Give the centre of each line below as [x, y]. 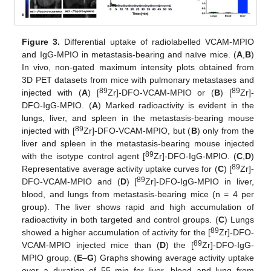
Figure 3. [41, 41]
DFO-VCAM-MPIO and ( [71, 181]
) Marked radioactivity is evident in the [176, 105]
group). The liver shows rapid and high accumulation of [138, 207]
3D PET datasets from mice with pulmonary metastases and [138, 80]
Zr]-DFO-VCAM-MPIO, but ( [137, 130]
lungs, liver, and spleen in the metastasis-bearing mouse [138, 118]
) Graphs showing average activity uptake [174, 257]
